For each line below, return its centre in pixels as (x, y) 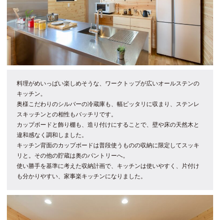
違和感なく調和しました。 (52, 135)
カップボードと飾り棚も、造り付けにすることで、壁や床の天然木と (108, 124)
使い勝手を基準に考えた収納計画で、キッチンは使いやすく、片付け (108, 166)
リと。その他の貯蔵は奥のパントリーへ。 (73, 155)
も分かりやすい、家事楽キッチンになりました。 (82, 176)
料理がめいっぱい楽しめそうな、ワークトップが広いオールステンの (108, 83)
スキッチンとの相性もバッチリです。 (67, 114)
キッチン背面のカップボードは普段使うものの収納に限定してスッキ (108, 145)
